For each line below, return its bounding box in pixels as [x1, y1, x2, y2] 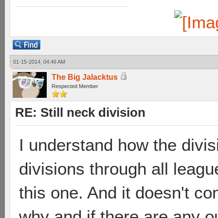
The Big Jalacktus [52, 73, 118, 81]
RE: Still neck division [15, 106, 145, 119]
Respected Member [52, 83, 98, 89]
